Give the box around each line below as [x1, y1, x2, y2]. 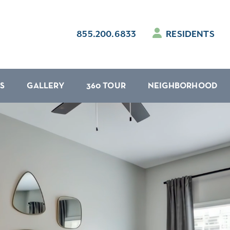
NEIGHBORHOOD [147, 82, 218, 90]
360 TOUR [86, 82, 126, 90]
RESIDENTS [163, 29, 215, 40]
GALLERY [27, 82, 64, 90]
